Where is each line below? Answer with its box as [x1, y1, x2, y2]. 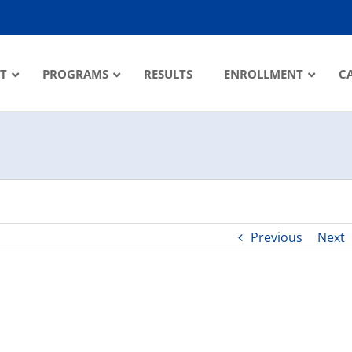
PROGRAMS [42, 66, 108, 82]
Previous [251, 229, 302, 246]
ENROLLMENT [224, 66, 303, 82]
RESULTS [144, 66, 192, 82]
